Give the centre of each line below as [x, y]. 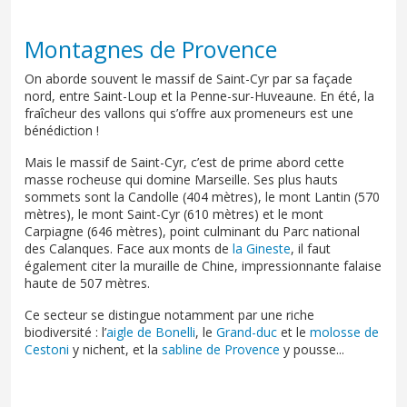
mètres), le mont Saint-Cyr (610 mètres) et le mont [174, 213]
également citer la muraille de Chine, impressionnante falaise [203, 265]
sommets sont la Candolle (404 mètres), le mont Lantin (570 [202, 196]
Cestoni [47, 349]
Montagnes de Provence [151, 49]
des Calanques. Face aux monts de [129, 248]
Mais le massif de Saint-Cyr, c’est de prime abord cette [184, 162]
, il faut [311, 248]
